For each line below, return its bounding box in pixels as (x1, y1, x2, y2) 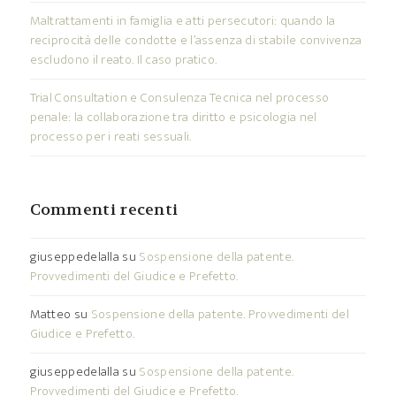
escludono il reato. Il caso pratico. (29, 49, 217, 72)
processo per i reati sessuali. (29, 126, 192, 148)
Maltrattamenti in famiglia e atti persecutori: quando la (29, 10, 336, 33)
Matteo (29, 303, 72, 326)
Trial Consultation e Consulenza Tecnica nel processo (29, 87, 330, 110)
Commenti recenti (29, 200, 179, 221)
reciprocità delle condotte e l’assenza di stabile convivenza (29, 29, 362, 52)
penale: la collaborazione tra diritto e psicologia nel (29, 106, 317, 129)
